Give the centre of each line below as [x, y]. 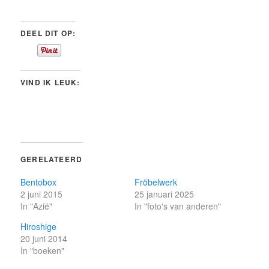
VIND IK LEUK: [50, 82]
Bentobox [39, 182]
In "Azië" [37, 206]
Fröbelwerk [156, 182]
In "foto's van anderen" [178, 206]
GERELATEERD [52, 159]
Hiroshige [39, 226]
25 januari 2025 [164, 194]
